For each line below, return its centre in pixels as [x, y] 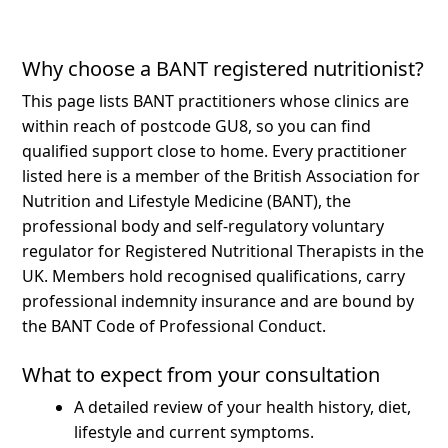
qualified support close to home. [147, 150]
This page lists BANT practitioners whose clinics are [216, 100]
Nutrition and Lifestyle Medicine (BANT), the [187, 200]
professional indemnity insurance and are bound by [218, 300]
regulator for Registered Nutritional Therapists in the [223, 250]
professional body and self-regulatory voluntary [203, 225]
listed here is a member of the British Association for [221, 175]
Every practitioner [340, 150]
